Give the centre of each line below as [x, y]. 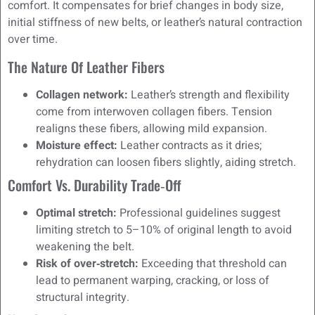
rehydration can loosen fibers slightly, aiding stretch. [166, 162]
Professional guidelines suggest [199, 213]
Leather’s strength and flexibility [209, 95]
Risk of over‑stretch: [87, 263]
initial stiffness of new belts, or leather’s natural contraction [155, 23]
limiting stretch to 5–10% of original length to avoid [164, 230]
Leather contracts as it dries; [189, 145]
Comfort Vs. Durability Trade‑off [95, 185]
